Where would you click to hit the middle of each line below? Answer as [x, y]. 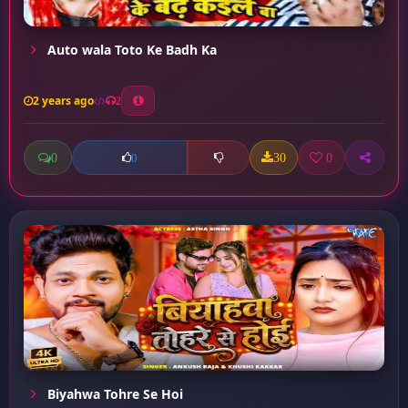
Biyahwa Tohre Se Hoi [113, 394]
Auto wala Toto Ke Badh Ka [130, 50]
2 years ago [63, 101]
